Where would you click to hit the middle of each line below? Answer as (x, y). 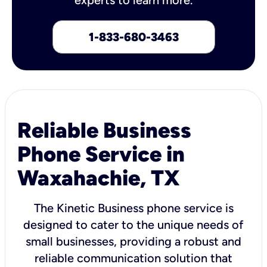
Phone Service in (101, 154)
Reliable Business (104, 130)
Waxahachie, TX (99, 178)
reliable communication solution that (133, 258)
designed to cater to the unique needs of (133, 224)
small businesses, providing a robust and (133, 241)
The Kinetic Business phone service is (133, 208)
